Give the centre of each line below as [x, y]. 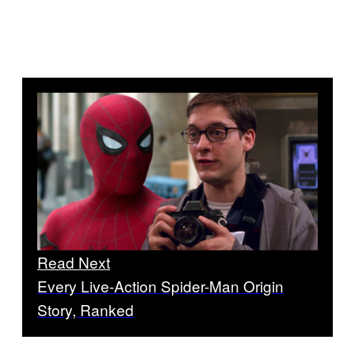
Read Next [74, 262]
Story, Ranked [86, 310]
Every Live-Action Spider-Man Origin [160, 286]
